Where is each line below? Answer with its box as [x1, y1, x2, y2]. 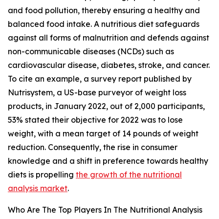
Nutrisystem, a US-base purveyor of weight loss [8, 88, 186, 98]
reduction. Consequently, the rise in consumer [8, 142, 177, 153]
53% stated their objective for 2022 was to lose [8, 115, 183, 125]
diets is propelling [8, 170, 76, 180]
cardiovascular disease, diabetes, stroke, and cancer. [8, 60, 210, 70]
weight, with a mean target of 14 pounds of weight [8, 129, 198, 139]
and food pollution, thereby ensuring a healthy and [8, 5, 200, 16]
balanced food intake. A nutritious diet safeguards [8, 19, 199, 29]
